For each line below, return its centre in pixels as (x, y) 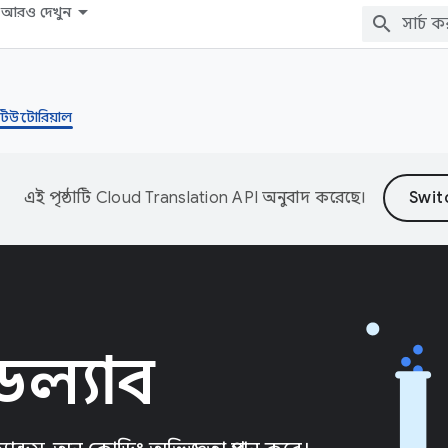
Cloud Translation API (177, 198)
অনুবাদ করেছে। (312, 198)
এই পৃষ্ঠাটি (60, 198)
